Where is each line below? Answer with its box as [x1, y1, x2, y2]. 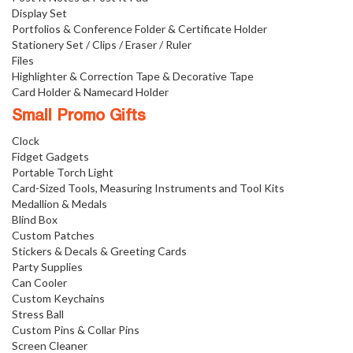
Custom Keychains [12, 292, 105, 306]
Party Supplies [12, 260, 83, 274]
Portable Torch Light [12, 165, 113, 180]
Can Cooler [12, 276, 67, 290]
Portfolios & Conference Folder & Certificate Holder [12, 22, 267, 36]
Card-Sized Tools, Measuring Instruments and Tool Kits [12, 181, 284, 195]
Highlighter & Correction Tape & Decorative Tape [12, 69, 254, 84]
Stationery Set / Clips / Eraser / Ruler [12, 38, 191, 52]
